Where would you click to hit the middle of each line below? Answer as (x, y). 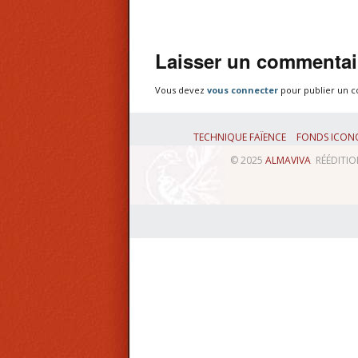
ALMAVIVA (288, 160)
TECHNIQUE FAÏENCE (240, 137)
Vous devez (181, 90)
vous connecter (243, 90)
